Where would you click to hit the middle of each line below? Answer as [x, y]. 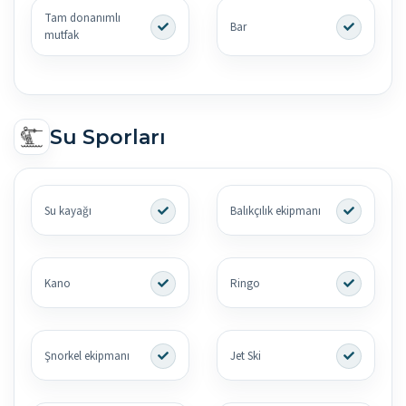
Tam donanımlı [82, 19]
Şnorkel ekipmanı [87, 356]
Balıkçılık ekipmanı [275, 211]
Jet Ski [246, 356]
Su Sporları [108, 137]
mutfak [62, 36]
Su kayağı [68, 211]
